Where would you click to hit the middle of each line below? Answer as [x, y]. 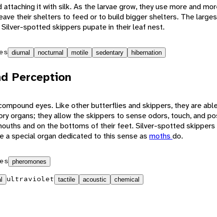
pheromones [29, 161]
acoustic [95, 179]
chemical [127, 179]
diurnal [21, 52]
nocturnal [51, 52]
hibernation [147, 52]
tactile [67, 179]
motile [80, 52]
